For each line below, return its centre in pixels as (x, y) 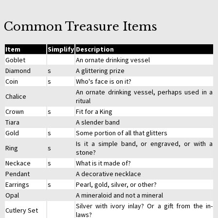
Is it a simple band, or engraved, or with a (144, 144)
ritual (83, 101)
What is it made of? (103, 163)
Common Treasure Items (81, 27)
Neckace (18, 163)
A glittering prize (100, 71)
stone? (86, 153)
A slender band (98, 122)
